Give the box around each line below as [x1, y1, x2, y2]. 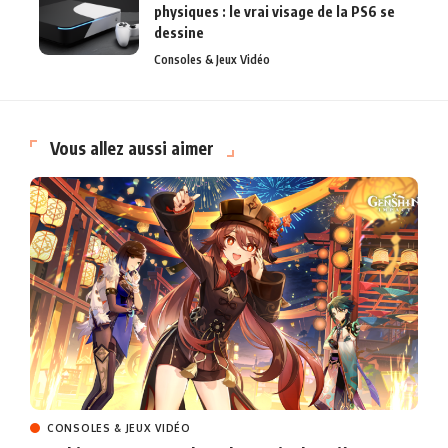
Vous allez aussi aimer [50, 137, 214, 160]
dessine [154, 24, 204, 42]
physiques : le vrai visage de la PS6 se [154, 3, 395, 21]
